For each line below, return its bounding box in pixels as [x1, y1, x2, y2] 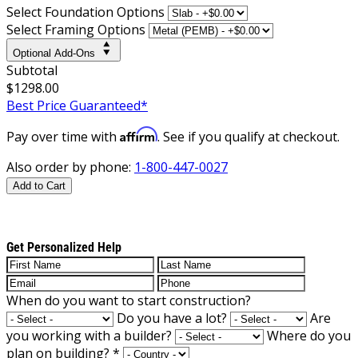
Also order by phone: [6, 157, 134, 176]
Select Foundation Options [6, 2, 165, 21]
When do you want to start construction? [6, 291, 251, 309]
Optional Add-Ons [13, 46, 95, 59]
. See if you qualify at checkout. [157, 127, 340, 145]
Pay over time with [6, 127, 120, 145]
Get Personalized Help [6, 239, 121, 255]
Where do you [267, 326, 351, 344]
